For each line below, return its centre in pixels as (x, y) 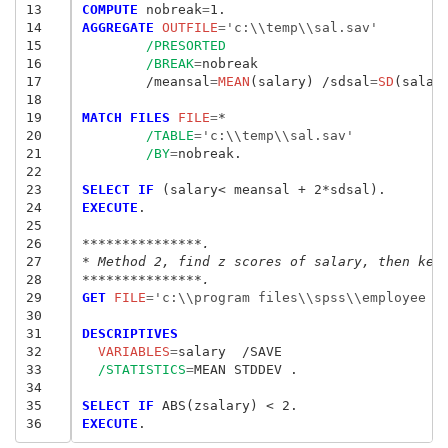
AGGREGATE (117, 27)
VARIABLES (125, 351)
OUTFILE (185, 27)
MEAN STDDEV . (245, 369)
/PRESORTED (185, 45)
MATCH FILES (125, 117)
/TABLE (169, 135)
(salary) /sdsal (309, 81)
